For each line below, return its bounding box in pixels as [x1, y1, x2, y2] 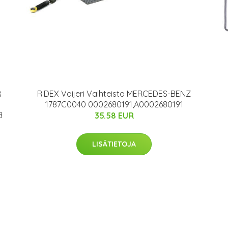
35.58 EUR [94, 110, 134, 121]
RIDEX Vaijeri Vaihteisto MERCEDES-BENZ [37, 89, 191, 99]
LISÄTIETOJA [92, 139, 136, 149]
